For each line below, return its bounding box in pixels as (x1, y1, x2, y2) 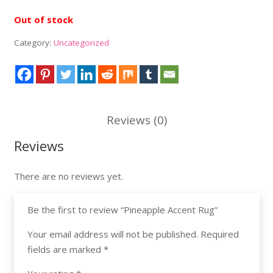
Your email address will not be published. (27, 227, 198, 240)
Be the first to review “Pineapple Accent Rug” (27, 203, 220, 216)
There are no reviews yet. (13, 169, 123, 182)
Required (200, 227, 239, 240)
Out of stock (13, 13, 73, 26)
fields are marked (27, 243, 104, 255)
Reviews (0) (106, 112, 167, 128)
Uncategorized (53, 37, 109, 49)
